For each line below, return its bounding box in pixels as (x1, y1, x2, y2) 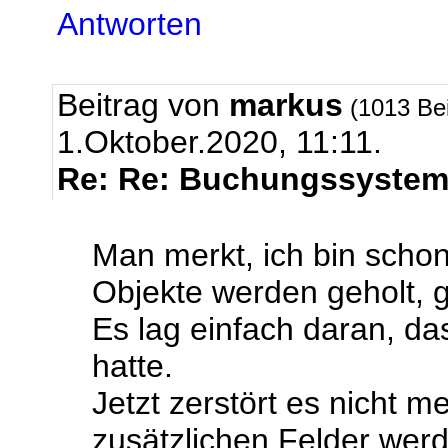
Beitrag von (57, 87, 229, 123)
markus (229, 87, 343, 123)
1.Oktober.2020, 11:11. (57, 124, 382, 160)
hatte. (92, 348, 173, 384)
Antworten (57, 6, 202, 42)
